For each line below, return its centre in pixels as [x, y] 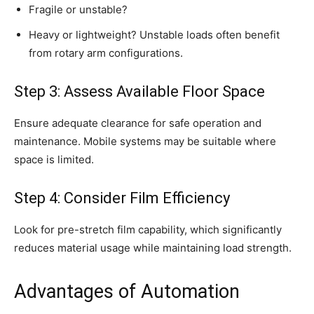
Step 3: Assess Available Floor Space [139, 92]
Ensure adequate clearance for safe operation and [138, 123]
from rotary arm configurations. [106, 53]
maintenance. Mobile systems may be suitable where [145, 142]
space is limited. [54, 160]
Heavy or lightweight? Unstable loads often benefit [154, 35]
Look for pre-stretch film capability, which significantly [148, 230]
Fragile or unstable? [78, 10]
